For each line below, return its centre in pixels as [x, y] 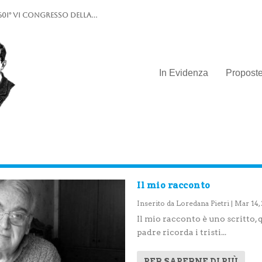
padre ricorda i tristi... [182, 232]
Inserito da [156, 203]
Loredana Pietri [203, 203]
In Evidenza [184, 73]
